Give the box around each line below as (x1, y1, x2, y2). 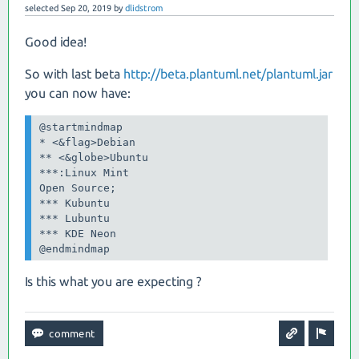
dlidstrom (125, 3, 163, 13)
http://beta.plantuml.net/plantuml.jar (123, 67, 333, 81)
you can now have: (25, 86, 131, 100)
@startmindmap (39, 121, 123, 134)
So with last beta (25, 67, 123, 81)
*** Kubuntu (39, 197, 111, 210)
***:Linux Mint (39, 167, 130, 179)
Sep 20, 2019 (61, 3, 111, 13)
